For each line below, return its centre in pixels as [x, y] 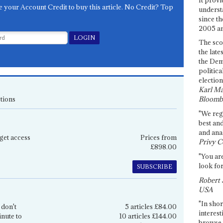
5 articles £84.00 [151, 207]
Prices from [158, 137]
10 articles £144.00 [148, 216]
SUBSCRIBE [154, 166]
